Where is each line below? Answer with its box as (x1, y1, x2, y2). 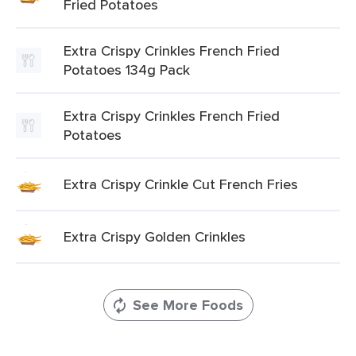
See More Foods (132, 295, 243, 315)
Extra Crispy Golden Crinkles (64, 226, 246, 246)
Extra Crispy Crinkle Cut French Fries (64, 174, 298, 194)
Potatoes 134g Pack (64, 60, 190, 79)
